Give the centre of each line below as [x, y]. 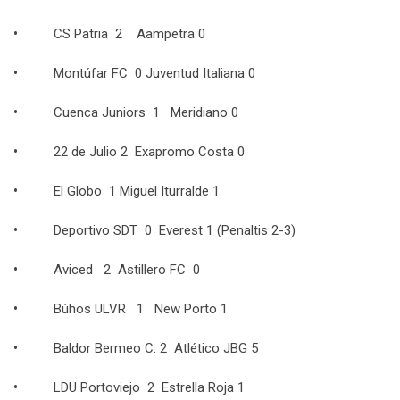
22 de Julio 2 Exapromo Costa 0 [149, 152]
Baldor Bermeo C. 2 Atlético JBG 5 [156, 349]
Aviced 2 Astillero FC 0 [127, 270]
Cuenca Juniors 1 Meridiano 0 [146, 113]
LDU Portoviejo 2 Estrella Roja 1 [149, 388]
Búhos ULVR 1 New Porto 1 [141, 309]
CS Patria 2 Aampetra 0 [129, 34]
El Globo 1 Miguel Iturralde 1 [137, 192]
